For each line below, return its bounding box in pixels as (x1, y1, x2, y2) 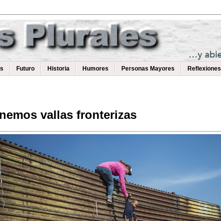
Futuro (16, 65, 35, 73)
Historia (47, 65, 70, 73)
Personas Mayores (121, 65, 175, 73)
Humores (82, 65, 109, 73)
